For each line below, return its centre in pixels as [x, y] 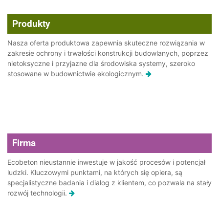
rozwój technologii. [38, 193]
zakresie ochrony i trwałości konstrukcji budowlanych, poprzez [108, 53]
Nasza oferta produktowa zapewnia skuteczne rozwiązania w [106, 43]
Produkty [31, 24]
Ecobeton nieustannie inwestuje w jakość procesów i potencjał [106, 162]
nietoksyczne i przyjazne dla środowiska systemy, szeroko [101, 63]
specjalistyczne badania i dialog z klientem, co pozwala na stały [109, 183]
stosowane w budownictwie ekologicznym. [77, 74]
